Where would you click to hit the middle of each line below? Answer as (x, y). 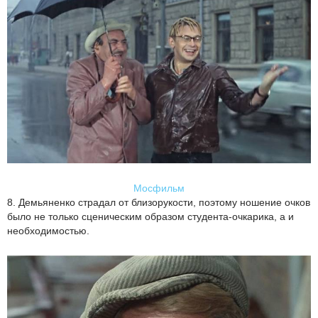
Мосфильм (159, 188)
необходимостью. (48, 231)
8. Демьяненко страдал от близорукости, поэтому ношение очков (159, 203)
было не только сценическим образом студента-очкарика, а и (150, 217)
